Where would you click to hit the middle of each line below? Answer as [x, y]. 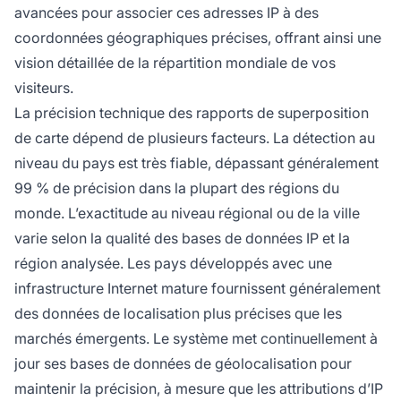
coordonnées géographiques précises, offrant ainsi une [198, 37]
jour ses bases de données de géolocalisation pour [183, 363]
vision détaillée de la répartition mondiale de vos [175, 62]
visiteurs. [44, 87]
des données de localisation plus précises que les [178, 313]
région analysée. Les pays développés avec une [173, 263]
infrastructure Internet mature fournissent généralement [197, 288]
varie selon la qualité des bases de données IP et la [182, 238]
